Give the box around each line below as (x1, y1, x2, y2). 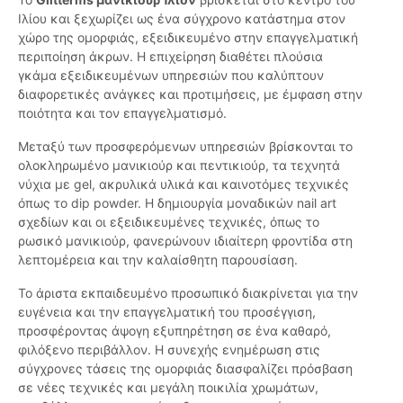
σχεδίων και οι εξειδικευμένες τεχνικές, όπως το (18, 214, 319, 230)
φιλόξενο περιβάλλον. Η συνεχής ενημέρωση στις (18, 342, 320, 358)
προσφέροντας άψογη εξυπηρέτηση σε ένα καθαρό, (18, 323, 331, 339)
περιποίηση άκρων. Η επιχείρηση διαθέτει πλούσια (18, 49, 323, 65)
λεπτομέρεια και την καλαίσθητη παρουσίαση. (18, 252, 298, 268)
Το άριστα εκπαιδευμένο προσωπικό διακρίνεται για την (18, 285, 358, 301)
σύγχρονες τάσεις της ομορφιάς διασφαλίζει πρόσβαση (18, 361, 353, 377)
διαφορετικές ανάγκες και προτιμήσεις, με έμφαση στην (18, 86, 363, 103)
